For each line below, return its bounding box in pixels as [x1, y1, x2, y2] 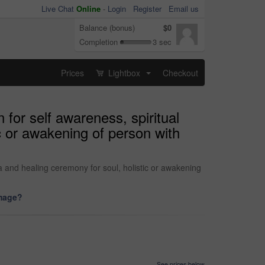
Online [76, 3, 101, 14]
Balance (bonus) [79, 22, 135, 33]
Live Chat [41, 3, 76, 14]
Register [133, 3, 161, 14]
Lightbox [106, 66, 143, 79]
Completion [79, 36, 118, 47]
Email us [169, 3, 199, 14]
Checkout [163, 66, 198, 79]
